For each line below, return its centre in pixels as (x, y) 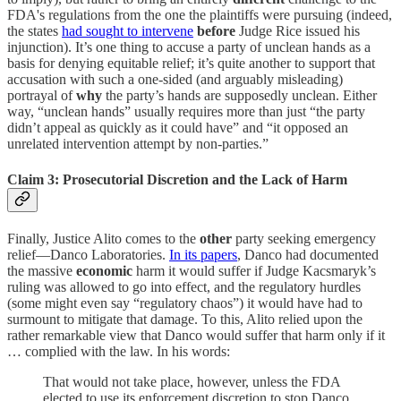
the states (34, 31)
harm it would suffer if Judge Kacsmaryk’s (254, 271)
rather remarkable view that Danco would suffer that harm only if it (196, 335)
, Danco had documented (308, 255)
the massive (42, 271)
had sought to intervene (128, 31)
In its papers (203, 255)
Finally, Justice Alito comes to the (103, 239)
